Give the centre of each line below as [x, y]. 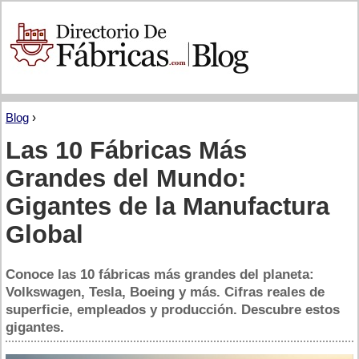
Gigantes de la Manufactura [167, 206]
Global [44, 234]
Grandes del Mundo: [126, 178]
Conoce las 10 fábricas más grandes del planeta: [160, 274]
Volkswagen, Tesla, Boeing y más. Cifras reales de [165, 292]
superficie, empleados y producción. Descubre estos [173, 310]
